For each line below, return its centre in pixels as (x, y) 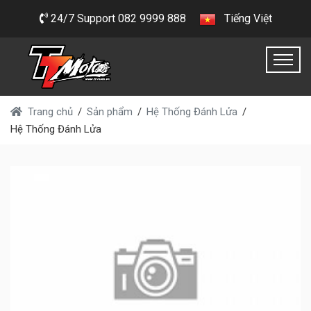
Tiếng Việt (245, 18)
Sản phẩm (110, 111)
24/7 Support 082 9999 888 (117, 18)
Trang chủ (50, 111)
